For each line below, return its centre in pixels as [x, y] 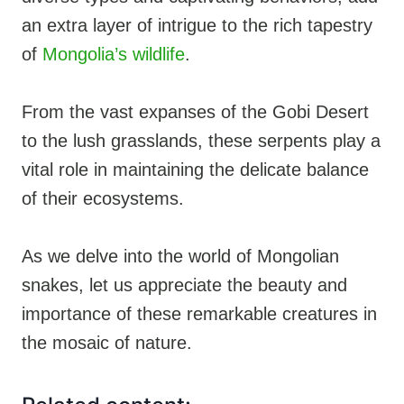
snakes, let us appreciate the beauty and [184, 285]
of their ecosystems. [103, 198]
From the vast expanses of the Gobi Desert [195, 111]
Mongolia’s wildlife [114, 54]
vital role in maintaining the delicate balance [195, 169]
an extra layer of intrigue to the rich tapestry [197, 25]
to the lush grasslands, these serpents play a [201, 140]
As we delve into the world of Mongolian [180, 256]
